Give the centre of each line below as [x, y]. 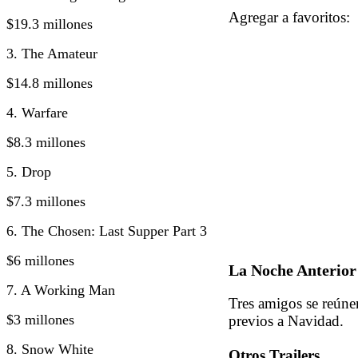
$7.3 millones [46, 201]
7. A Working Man [61, 290]
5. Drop [29, 171]
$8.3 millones [46, 142]
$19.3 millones [50, 24]
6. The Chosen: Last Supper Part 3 [107, 231]
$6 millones [40, 260]
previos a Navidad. [286, 320]
